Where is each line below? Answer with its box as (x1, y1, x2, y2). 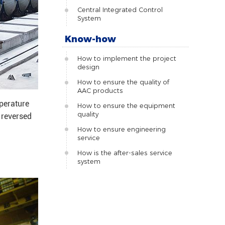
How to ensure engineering (77, 125, 166, 133)
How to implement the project (77, 55, 176, 63)
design (77, 63, 99, 71)
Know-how (64, 33, 116, 44)
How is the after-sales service (77, 149, 172, 157)
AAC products (77, 87, 123, 95)
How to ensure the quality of (77, 78, 169, 86)
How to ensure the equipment (77, 102, 175, 109)
